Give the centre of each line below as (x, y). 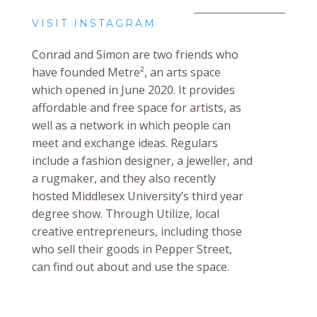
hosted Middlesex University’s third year (138, 196)
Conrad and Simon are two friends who (135, 54)
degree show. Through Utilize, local (126, 213)
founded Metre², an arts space (139, 72)
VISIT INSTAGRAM (94, 23)
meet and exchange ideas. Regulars (125, 143)
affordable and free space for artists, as (137, 107)
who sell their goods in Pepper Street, (132, 249)
